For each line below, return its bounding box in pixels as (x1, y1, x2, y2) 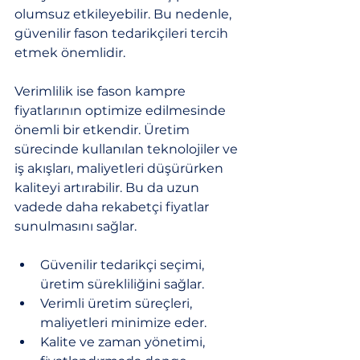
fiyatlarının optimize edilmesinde (14, 102, 229, 118)
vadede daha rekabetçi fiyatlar (14, 198, 212, 215)
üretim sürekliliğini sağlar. (40, 276, 204, 292)
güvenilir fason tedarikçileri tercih (14, 25, 231, 41)
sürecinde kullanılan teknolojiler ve (14, 141, 241, 157)
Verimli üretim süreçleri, (40, 295, 195, 311)
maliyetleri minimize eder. (40, 314, 207, 330)
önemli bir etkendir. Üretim (14, 121, 193, 137)
